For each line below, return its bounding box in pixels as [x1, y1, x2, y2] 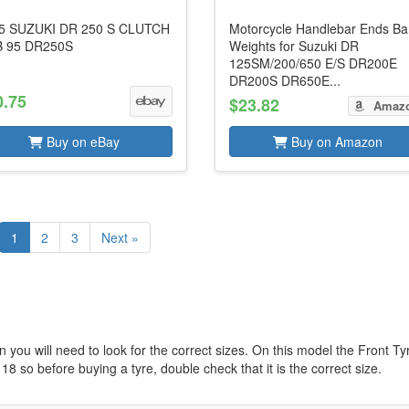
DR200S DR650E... [229, 71, 341, 89]
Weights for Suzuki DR [229, 37, 360, 55]
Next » [100, 228, 139, 246]
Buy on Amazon [288, 132, 383, 151]
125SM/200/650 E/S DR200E [229, 54, 398, 72]
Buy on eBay [43, 132, 121, 151]
